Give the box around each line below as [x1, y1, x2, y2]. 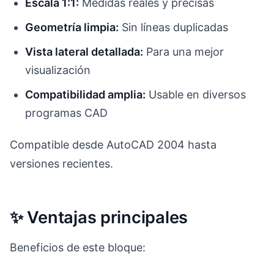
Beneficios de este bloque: [10, 240, 146, 254]
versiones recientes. [10, 157, 113, 171]
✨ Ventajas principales [10, 207, 188, 228]
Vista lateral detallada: [25, 45, 144, 58]
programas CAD [25, 106, 108, 119]
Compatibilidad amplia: [25, 87, 146, 101]
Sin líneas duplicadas [119, 20, 229, 34]
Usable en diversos [146, 87, 246, 101]
